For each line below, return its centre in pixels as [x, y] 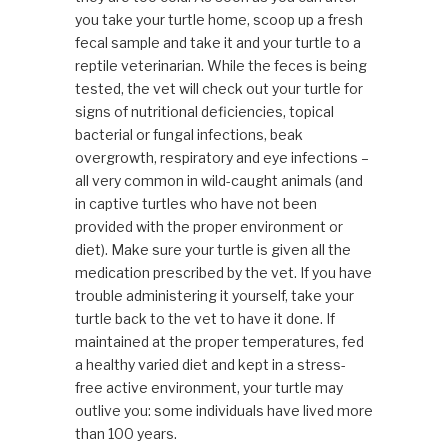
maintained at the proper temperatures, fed [219, 342]
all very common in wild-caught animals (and [218, 181]
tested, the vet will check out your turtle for [218, 89]
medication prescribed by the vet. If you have [223, 273]
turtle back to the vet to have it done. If [204, 319]
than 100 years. [125, 434]
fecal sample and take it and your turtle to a [217, 43]
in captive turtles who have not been [195, 204]
